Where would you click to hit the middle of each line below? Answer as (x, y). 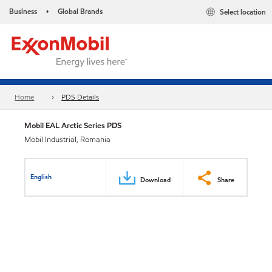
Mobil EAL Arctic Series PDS (73, 125)
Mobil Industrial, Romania (67, 140)
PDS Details (80, 97)
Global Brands (80, 11)
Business (23, 11)
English (41, 176)
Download (155, 179)
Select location (243, 12)
